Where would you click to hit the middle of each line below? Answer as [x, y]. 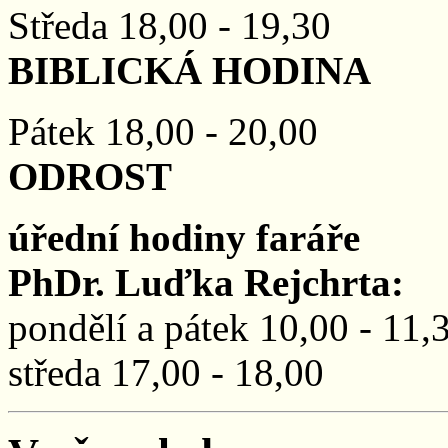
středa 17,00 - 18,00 [166, 372]
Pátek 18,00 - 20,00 [163, 131]
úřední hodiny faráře [184, 237]
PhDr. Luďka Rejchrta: [206, 282]
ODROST [90, 176]
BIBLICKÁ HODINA [189, 70]
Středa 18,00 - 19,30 [169, 25]
